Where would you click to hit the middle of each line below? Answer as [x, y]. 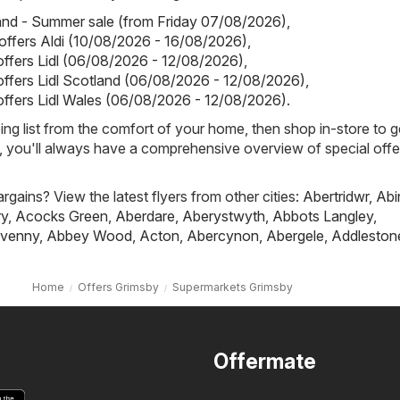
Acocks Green [62, 217]
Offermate [265, 362]
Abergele [295, 236]
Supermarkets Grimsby [232, 287]
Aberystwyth [224, 217]
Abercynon [223, 236]
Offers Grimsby [118, 287]
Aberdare [145, 217]
